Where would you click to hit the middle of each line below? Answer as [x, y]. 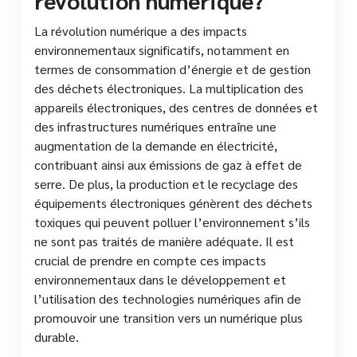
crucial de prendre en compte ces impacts [150, 260]
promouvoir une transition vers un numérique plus [169, 317]
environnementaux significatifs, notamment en [162, 49]
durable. [57, 336]
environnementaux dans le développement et [160, 279]
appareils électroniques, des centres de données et [176, 107]
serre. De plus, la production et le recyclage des [166, 183]
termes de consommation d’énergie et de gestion [173, 69]
